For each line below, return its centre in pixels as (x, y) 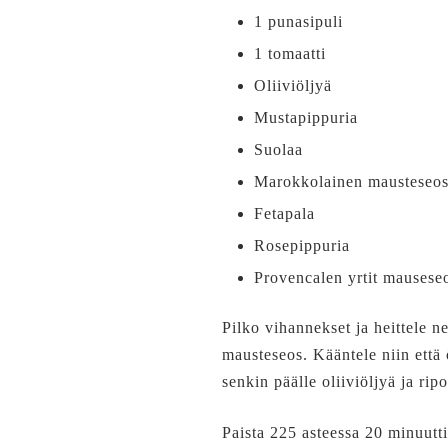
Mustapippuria (306, 117)
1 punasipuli (298, 21)
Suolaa (278, 149)
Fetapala (284, 213)
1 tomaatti (290, 53)
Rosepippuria (302, 245)
